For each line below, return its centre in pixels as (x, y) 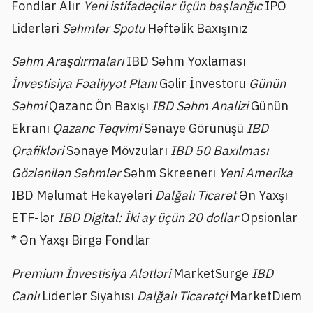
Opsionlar (269, 218)
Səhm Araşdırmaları (67, 61)
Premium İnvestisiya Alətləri (91, 273)
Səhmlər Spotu (105, 28)
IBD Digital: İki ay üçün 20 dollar (150, 218)
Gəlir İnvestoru (204, 84)
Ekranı (32, 129)
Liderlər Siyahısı (89, 296)
